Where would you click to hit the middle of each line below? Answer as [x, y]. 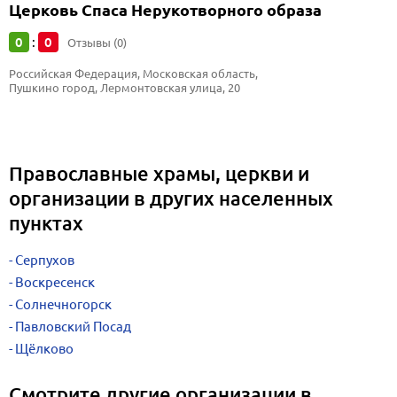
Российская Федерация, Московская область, [135, 74]
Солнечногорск [63, 304]
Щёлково [44, 349]
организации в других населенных [171, 198]
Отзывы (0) [97, 43]
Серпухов [45, 260]
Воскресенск [55, 282]
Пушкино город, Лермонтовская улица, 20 [125, 88]
